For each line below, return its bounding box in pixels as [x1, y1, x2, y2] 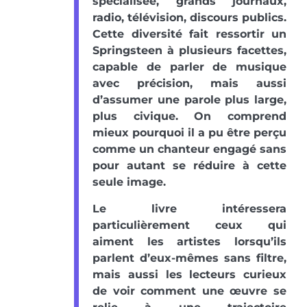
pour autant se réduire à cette [93, 159, 286, 173]
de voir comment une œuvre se [93, 284, 286, 298]
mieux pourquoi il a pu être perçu [93, 126, 286, 140]
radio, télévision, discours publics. [93, 11, 286, 25]
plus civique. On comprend [93, 110, 286, 123]
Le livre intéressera [93, 202, 286, 216]
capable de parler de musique [93, 60, 286, 74]
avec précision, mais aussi [93, 77, 286, 90]
